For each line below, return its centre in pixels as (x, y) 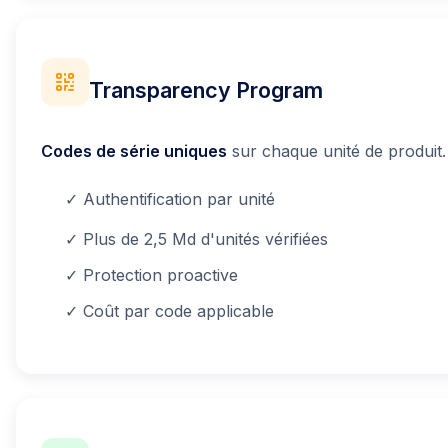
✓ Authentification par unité (170, 199)
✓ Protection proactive (151, 275)
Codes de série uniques (134, 151)
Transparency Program (206, 90)
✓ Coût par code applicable (169, 311)
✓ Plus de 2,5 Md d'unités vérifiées (196, 239)
